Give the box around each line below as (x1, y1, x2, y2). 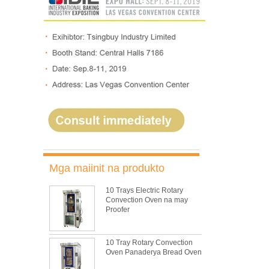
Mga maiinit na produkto (49, 162, 165, 174)
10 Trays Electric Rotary (106, 186, 183, 195)
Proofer (106, 205, 130, 214)
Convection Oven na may (106, 196, 188, 204)
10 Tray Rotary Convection (106, 238, 193, 247)
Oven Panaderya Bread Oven (106, 248, 202, 256)
